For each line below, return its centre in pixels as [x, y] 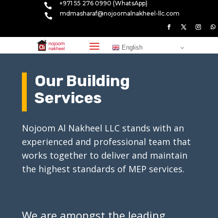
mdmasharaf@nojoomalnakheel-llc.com [120, 13]
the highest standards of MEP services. [103, 169]
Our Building [82, 81]
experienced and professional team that [106, 141]
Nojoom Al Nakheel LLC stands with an [103, 128]
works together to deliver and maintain [104, 155]
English [131, 47]
